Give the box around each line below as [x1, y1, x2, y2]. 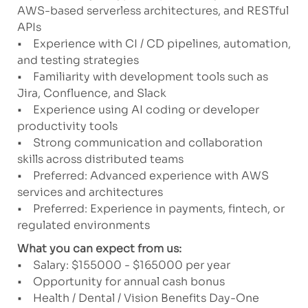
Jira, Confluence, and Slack [16, 86, 166, 101]
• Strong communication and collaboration [16, 135, 263, 151]
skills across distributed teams [16, 152, 184, 167]
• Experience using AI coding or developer [16, 102, 259, 118]
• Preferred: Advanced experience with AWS [16, 168, 269, 184]
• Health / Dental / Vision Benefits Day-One [16, 291, 259, 306]
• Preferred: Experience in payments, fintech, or [16, 201, 285, 217]
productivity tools [16, 119, 118, 134]
